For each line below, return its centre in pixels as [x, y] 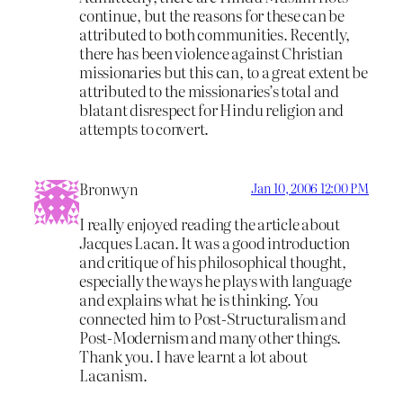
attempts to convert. [144, 129]
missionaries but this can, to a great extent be [224, 72]
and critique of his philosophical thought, [213, 261]
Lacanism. [113, 374]
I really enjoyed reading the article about [210, 223]
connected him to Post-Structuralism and [213, 318]
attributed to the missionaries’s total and [209, 91]
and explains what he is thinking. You [199, 299]
